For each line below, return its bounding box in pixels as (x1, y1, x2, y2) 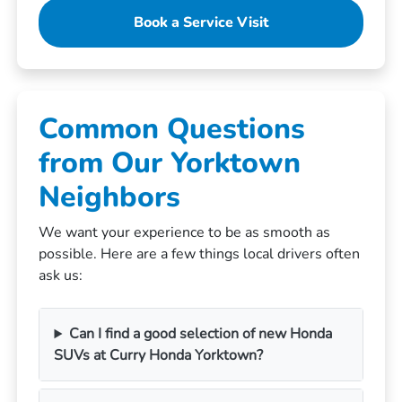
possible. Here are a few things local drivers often (39, 244, 361, 265)
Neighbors (39, 178, 181, 217)
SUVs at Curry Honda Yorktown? (54, 345, 264, 366)
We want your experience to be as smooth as (39, 223, 331, 243)
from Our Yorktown (39, 144, 301, 183)
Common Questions (39, 109, 306, 149)
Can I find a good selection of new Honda (69, 324, 333, 345)
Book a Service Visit (134, 13, 268, 33)
